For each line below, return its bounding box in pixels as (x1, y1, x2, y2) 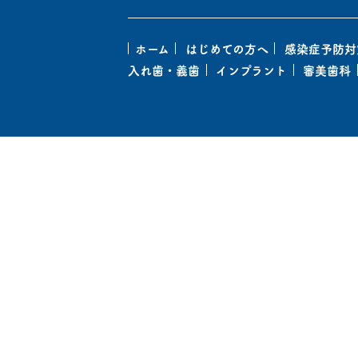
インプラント (216, 61, 287, 78)
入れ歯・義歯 (128, 61, 200, 78)
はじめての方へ (185, 40, 268, 58)
